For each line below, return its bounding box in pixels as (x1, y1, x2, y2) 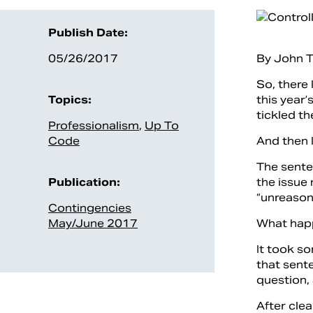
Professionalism (48, 119, 139, 133)
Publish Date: (48, 26, 128, 40)
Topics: (48, 93, 92, 107)
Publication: (48, 175, 120, 189)
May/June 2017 (48, 217, 138, 231)
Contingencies (48, 201, 131, 215)
